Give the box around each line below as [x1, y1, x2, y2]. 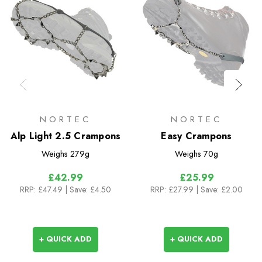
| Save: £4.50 [65, 184, 111, 196]
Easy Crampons [161, 129, 232, 143]
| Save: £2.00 [196, 184, 243, 196]
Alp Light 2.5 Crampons [10, 129, 121, 143]
